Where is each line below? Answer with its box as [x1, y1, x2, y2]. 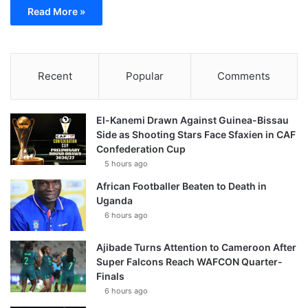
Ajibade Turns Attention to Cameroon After [96, 241, 296, 253]
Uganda [96, 194, 133, 206]
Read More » [27, 5, 85, 17]
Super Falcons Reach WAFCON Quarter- [96, 255, 283, 267]
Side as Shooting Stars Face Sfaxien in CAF [96, 128, 296, 140]
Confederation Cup [96, 142, 186, 155]
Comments [217, 69, 271, 82]
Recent [37, 69, 72, 82]
